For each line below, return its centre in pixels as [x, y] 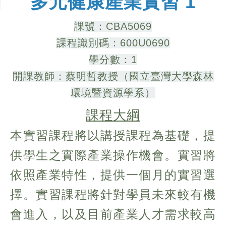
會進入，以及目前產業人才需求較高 [113, 214]
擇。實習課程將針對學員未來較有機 [113, 195]
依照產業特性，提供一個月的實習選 [113, 175]
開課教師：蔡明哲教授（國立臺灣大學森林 [113, 76]
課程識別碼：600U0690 [113, 43]
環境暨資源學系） [113, 93]
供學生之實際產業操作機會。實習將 [113, 155]
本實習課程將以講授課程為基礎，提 [113, 136]
